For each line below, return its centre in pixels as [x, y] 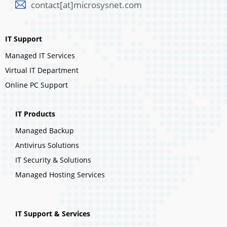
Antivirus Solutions [47, 145]
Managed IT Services [40, 56]
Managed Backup [45, 131]
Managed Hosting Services [60, 175]
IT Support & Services [53, 214]
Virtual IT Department [42, 70]
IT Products [35, 114]
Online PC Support [36, 85]
